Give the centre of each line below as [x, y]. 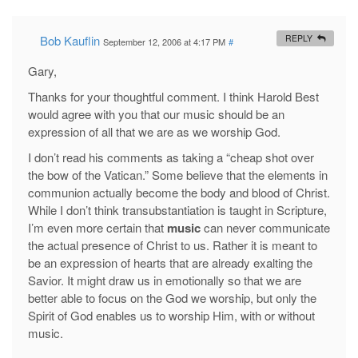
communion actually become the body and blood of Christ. [179, 193]
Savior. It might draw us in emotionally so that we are [165, 280]
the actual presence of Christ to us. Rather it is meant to [173, 245]
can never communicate [265, 228]
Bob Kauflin [70, 41]
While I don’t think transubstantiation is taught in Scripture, [177, 210]
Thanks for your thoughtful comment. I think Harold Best [173, 97]
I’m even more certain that [97, 228]
